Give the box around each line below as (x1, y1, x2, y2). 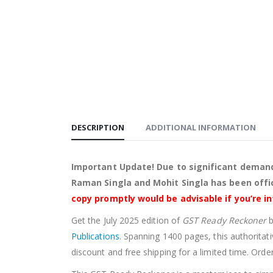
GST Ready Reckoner (182, 214, 267, 227)
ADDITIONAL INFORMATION (146, 122, 256, 133)
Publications (71, 230, 119, 243)
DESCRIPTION (71, 122, 124, 133)
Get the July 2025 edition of (71, 214, 183, 227)
